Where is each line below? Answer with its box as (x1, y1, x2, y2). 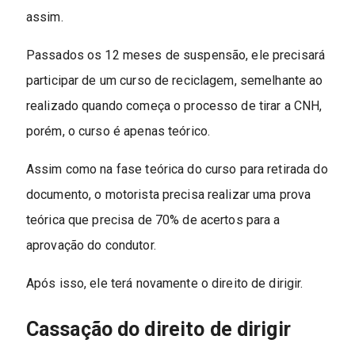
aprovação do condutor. (25, 238, 156, 254)
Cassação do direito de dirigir (25, 318, 291, 342)
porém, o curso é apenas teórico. (25, 124, 211, 139)
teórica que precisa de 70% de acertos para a (25, 212, 281, 228)
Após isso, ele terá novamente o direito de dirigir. (25, 276, 303, 292)
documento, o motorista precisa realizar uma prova (25, 187, 311, 203)
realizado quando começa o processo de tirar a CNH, (25, 98, 323, 114)
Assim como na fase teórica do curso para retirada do (25, 162, 328, 177)
